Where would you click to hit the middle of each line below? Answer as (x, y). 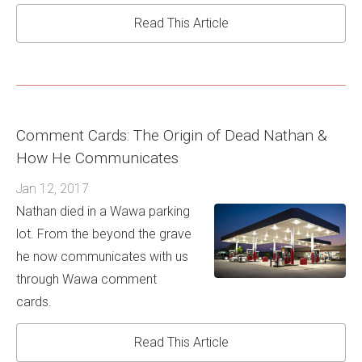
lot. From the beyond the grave (104, 234)
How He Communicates (97, 158)
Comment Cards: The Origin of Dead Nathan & (172, 136)
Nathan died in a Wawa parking (103, 211)
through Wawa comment (86, 279)
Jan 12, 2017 (53, 188)
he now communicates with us (102, 256)
